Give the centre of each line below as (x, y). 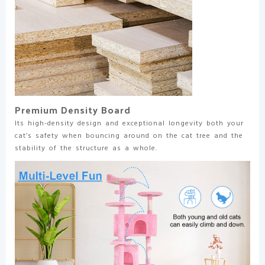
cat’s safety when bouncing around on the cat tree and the (129, 136)
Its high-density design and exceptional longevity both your (129, 123)
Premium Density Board (73, 109)
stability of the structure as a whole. (86, 148)
